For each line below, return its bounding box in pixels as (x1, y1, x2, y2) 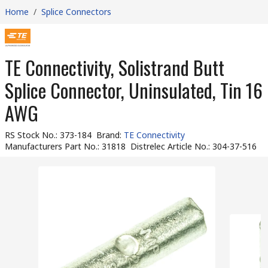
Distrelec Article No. (130, 141, 208, 152)
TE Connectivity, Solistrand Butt (5, 53, 224, 81)
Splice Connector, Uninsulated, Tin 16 (5, 76, 263, 104)
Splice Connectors (41, 6, 111, 17)
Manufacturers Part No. (5, 141, 98, 152)
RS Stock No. (5, 129, 56, 141)
